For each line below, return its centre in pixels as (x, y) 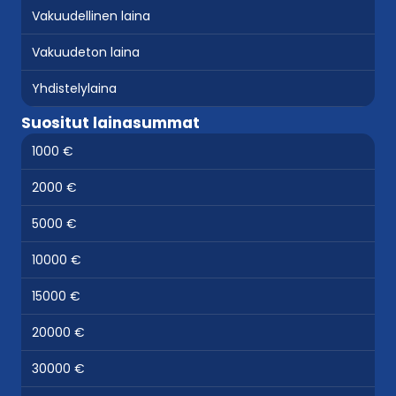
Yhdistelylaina (74, 89)
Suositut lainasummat (110, 123)
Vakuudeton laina (86, 53)
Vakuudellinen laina (91, 16)
